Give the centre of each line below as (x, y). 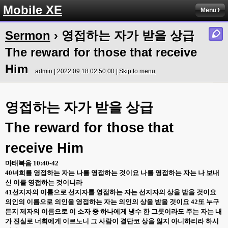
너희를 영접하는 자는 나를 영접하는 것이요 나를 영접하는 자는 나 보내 (116, 173)
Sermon (28, 35)
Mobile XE (33, 10)
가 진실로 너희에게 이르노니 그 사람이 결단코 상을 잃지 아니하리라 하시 (112, 221)
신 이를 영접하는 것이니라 (44, 182)
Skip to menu (137, 71)
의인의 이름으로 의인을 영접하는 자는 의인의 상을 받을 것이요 (97, 202)
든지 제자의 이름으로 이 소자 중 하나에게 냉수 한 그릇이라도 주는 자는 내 (113, 211)
